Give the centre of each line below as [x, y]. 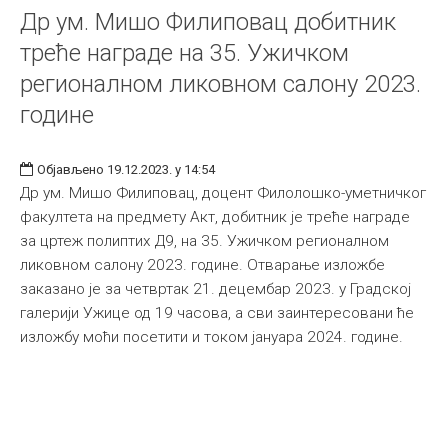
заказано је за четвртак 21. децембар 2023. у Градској [215, 288]
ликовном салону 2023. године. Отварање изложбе [202, 264]
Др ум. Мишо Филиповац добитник [208, 21]
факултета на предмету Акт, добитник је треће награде [215, 216]
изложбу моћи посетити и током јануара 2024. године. [211, 336]
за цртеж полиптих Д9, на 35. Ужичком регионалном [204, 240]
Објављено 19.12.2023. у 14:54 [126, 169]
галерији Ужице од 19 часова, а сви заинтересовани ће [217, 312]
